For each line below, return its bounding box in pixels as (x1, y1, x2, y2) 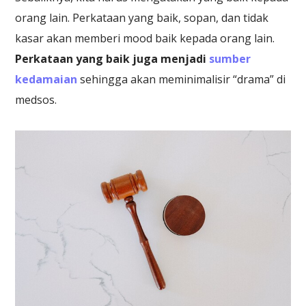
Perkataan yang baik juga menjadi (15, 51, 210, 66)
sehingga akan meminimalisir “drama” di (77, 71, 286, 87)
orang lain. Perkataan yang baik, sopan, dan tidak (15, 10, 269, 25)
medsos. (15, 92, 57, 107)
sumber (209, 51, 251, 66)
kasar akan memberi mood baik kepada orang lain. (15, 30, 275, 46)
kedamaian (15, 71, 78, 87)
